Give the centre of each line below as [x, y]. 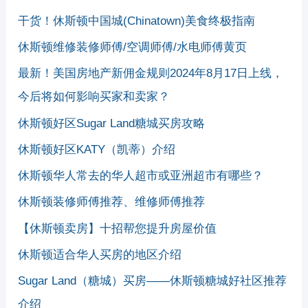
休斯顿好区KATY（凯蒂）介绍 [97, 149]
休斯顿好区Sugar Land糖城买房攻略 [112, 123]
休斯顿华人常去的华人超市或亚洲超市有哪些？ [141, 176]
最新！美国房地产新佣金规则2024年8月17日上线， [151, 74]
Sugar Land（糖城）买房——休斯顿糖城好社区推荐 [153, 281]
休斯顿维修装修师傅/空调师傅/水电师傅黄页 [133, 47]
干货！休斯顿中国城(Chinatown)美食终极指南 [137, 21]
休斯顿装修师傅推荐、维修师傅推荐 [112, 202]
